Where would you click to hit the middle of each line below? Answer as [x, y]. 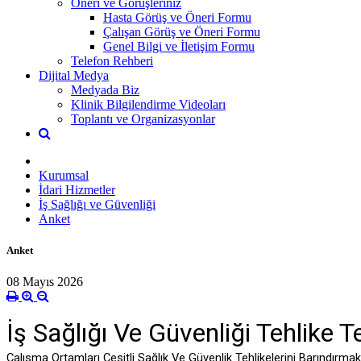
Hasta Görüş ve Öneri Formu [177, 17]
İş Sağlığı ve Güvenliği [97, 204]
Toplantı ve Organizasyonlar [143, 118]
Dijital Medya [74, 75]
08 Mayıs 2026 [45, 282]
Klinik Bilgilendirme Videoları [148, 104]
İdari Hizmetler [77, 189]
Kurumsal [64, 175]
